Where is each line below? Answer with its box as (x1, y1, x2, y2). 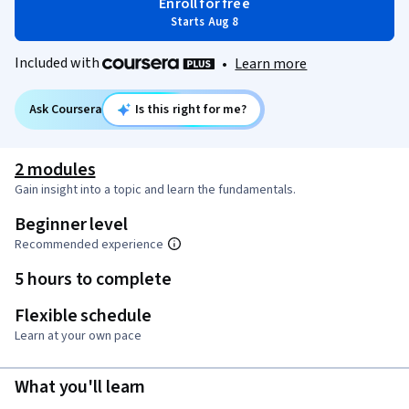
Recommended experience (15, 236, 163, 255)
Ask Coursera (29, 100, 102, 120)
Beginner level (15, 212, 129, 238)
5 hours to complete (15, 267, 172, 293)
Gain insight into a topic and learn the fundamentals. (15, 181, 296, 200)
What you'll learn (15, 374, 146, 401)
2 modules (15, 157, 96, 184)
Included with (15, 53, 102, 73)
